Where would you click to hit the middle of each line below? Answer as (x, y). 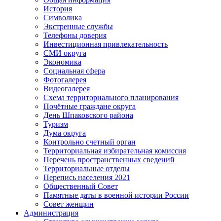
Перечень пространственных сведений (109, 159)
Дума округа (65, 133)
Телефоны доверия (75, 35)
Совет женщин (69, 204)
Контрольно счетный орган (90, 142)
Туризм (56, 124)
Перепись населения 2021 (87, 177)
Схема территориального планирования (111, 97)
